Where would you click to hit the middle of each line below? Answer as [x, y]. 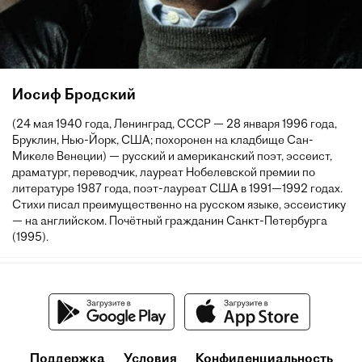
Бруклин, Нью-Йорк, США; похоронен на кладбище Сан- [163, 140]
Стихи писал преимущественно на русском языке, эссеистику [179, 204]
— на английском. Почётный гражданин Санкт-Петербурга [170, 221]
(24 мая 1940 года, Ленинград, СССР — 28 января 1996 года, [175, 124]
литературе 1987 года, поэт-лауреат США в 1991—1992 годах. [177, 188]
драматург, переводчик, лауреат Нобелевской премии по [164, 172]
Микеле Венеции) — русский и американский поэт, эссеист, [172, 156]
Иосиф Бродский [74, 94]
